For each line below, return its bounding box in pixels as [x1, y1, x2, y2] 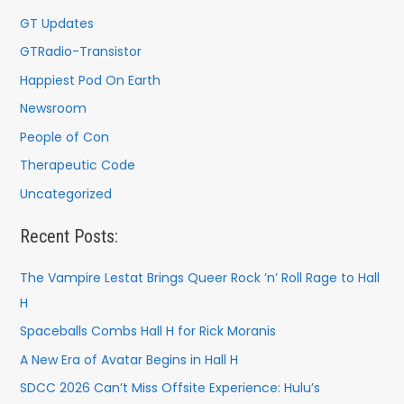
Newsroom [19, 99, 87, 118]
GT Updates [19, 14, 94, 32]
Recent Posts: [19, 225, 118, 247]
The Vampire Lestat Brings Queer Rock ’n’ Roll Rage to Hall [19, 268, 380, 287]
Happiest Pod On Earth [19, 70, 161, 89]
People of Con [19, 127, 109, 146]
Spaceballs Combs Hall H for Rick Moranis [19, 322, 276, 341]
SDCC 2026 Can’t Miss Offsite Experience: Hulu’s [19, 379, 320, 398]
